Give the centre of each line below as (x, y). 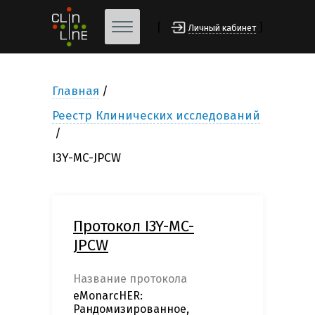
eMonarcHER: (108, 296)
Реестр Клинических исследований (156, 116)
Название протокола (130, 279)
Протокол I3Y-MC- (134, 226)
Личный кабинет (222, 28)
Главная (76, 91)
